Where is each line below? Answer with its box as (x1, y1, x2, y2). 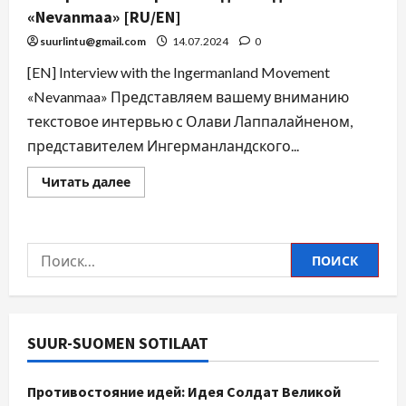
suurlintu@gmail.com (40, 34, 146, 49)
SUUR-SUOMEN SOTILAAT (27, 333, 208, 354)
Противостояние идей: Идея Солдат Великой (27, 382, 341, 401)
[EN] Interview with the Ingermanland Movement (27, 63, 330, 82)
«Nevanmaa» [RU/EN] (27, 6, 181, 28)
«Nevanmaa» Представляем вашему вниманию (27, 88, 349, 106)
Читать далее (42, 174, 130, 190)
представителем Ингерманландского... (27, 137, 299, 155)
